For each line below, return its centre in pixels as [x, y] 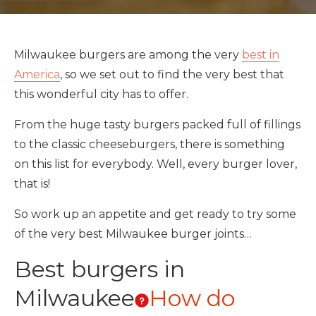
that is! [32, 184]
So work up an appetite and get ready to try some [155, 214]
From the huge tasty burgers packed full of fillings [157, 124]
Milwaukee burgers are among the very [128, 55]
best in [261, 55]
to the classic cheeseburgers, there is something [150, 144]
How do [192, 298]
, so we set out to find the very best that [172, 74]
